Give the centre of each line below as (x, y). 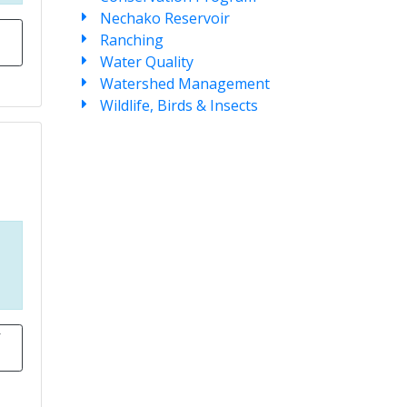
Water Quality (147, 62)
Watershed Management (185, 84)
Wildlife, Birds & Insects (179, 105)
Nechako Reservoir (165, 18)
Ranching (132, 40)
